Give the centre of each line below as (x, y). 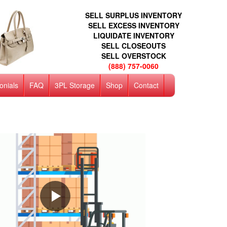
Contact (146, 85)
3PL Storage (74, 85)
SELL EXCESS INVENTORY (134, 25)
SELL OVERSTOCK (134, 56)
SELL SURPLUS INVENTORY (134, 15)
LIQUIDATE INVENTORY (134, 35)
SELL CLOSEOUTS (134, 46)
